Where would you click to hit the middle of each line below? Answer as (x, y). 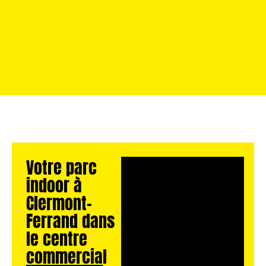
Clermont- (59, 201)
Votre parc (61, 166)
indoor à (54, 183)
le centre (56, 237)
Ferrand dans (70, 219)
